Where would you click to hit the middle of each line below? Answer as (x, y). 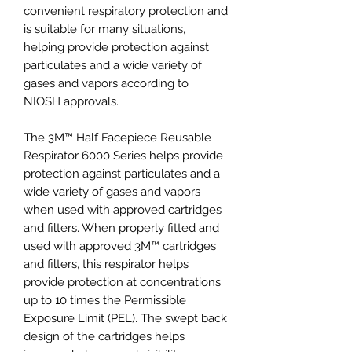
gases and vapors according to (106, 83)
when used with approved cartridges (123, 209)
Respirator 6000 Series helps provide (123, 155)
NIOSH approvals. (71, 101)
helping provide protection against (116, 47)
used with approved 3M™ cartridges (120, 246)
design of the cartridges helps (104, 336)
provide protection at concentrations (122, 282)
